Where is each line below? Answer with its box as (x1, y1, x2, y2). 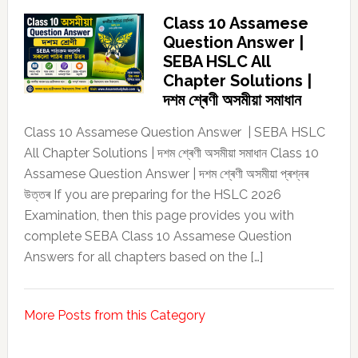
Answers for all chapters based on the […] (23, 249, 263, 265)
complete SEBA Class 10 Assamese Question (23, 229, 292, 245)
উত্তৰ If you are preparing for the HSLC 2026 (23, 187, 281, 203)
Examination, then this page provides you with (23, 208, 294, 224)
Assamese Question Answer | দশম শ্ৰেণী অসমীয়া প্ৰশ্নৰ (23, 166, 308, 182)
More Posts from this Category (23, 308, 205, 324)
